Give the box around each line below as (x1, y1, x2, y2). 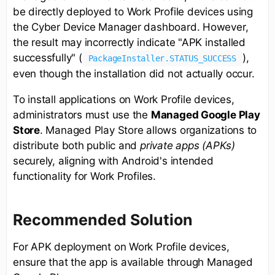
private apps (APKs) (140, 139, 235, 152)
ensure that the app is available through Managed (13, 256, 253, 269)
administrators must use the (13, 108, 151, 121)
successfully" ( (13, 51, 82, 64)
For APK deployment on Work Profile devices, (13, 241, 230, 254)
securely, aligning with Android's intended (13, 154, 214, 167)
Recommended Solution (13, 211, 193, 230)
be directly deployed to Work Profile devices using (13, 5, 253, 18)
